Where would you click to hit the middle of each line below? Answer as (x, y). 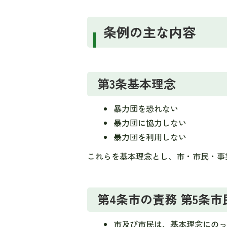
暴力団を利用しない (150, 137)
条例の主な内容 (149, 32)
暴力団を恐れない (146, 108)
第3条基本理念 (137, 83)
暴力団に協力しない (150, 123)
